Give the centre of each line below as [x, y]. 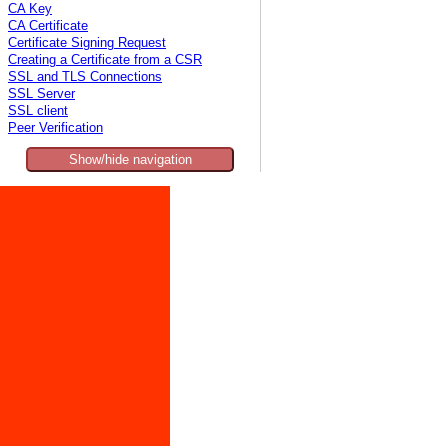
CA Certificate [48, 26]
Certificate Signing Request [87, 43]
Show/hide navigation [130, 160]
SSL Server [41, 94]
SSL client [38, 111]
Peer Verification [55, 128]
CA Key [30, 9]
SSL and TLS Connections [85, 77]
